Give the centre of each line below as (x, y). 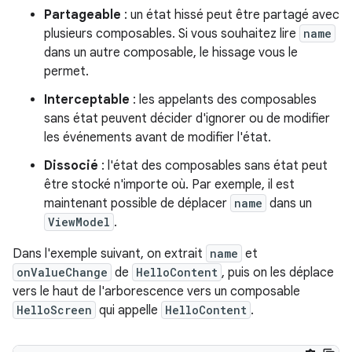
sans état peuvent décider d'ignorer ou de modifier (187, 119)
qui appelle (128, 310)
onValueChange (62, 272)
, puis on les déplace (278, 273)
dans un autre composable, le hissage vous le (171, 53)
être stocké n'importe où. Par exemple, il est (169, 185)
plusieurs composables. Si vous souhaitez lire (172, 34)
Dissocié (71, 166)
